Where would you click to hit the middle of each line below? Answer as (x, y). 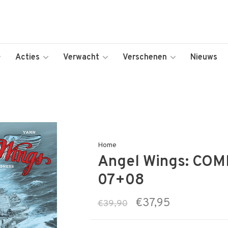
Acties (27, 58)
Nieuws (204, 58)
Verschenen (145, 58)
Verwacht (81, 58)
